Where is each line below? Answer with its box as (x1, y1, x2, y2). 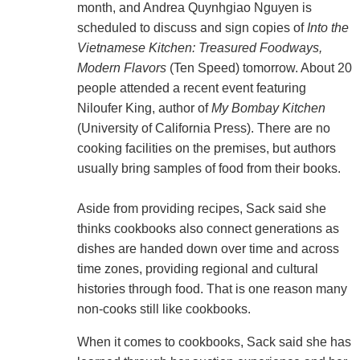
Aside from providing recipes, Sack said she (76, 201, 326, 215)
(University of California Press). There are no (76, 121, 330, 135)
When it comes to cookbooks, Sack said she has (76, 334, 351, 349)
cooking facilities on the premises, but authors (76, 141, 336, 155)
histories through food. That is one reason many (76, 281, 347, 296)
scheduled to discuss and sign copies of (76, 20, 307, 35)
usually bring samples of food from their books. (76, 161, 341, 175)
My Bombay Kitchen (211, 100, 325, 115)
